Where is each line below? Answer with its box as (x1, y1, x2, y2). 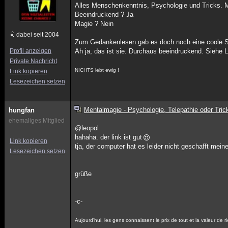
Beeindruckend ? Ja (75, 11, 134, 18)
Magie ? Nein (75, 20, 114, 27)
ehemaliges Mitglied (9, 117, 65, 124)
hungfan (9, 106, 35, 114)
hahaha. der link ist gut (75, 133, 142, 141)
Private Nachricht (10, 58, 57, 65)
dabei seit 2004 (16, 31, 59, 38)
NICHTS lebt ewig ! (75, 67, 120, 73)
